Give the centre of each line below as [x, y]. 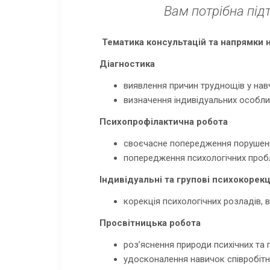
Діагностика [127, 64]
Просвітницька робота [150, 223]
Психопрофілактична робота [164, 122]
